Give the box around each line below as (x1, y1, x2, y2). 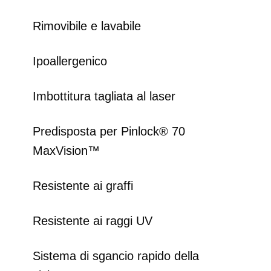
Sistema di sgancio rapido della (33, 249, 199, 263)
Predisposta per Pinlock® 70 (33, 125, 185, 139)
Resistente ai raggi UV (33, 214, 152, 228)
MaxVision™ (33, 144, 100, 158)
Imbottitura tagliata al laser (33, 90, 175, 103)
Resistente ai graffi (33, 179, 133, 193)
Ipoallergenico (33, 54, 107, 68)
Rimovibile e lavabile (33, 19, 141, 33)
